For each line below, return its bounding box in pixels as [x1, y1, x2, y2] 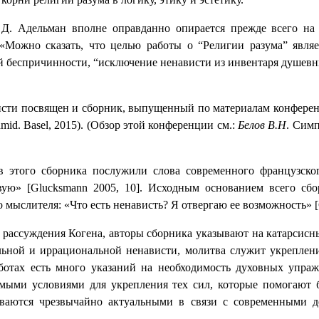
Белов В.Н [237, 119, 287, 132]
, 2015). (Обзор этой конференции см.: [48, 119, 238, 132]
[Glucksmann [26, 182, 88, 194]
